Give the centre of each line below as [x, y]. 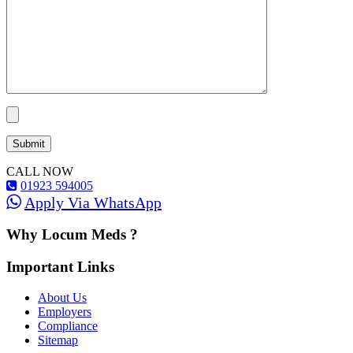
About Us [62, 297]
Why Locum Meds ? [72, 235]
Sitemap [58, 340]
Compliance [68, 325]
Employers [65, 311]
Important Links [60, 267]
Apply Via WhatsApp [93, 202]
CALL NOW [40, 171]
